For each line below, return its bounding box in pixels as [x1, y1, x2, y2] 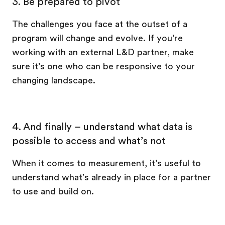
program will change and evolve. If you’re [12, 33, 183, 43]
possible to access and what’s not [12, 135, 166, 147]
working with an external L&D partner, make [12, 47, 194, 57]
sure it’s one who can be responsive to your [12, 61, 195, 71]
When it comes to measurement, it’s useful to [12, 158, 201, 168]
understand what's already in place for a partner [12, 172, 211, 182]
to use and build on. [12, 186, 94, 196]
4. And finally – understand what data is [12, 121, 192, 133]
